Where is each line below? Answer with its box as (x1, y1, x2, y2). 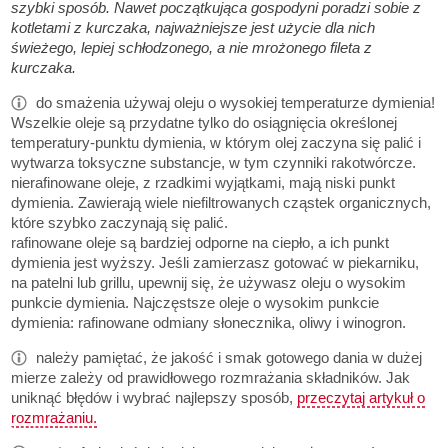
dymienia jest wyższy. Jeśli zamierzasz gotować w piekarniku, (11, 254, 420, 272)
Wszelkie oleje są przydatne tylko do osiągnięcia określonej (11, 114, 398, 132)
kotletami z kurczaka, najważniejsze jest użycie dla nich (11, 19, 376, 37)
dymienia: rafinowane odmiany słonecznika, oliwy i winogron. (11, 314, 407, 332)
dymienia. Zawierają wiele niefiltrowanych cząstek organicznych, (11, 194, 432, 212)
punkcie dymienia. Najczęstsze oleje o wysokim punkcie (11, 294, 380, 312)
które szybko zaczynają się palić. (11, 214, 229, 232)
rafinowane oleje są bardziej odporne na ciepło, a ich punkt (11, 234, 390, 252)
